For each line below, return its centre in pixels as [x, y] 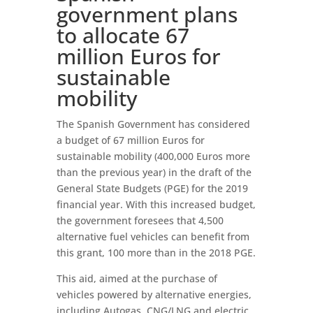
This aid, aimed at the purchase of [137, 278]
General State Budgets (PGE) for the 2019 [152, 188]
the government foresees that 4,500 [140, 220]
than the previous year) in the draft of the [154, 172]
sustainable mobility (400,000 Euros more [153, 156]
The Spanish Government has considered [153, 124]
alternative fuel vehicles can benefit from [153, 236]
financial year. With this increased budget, [156, 204]
